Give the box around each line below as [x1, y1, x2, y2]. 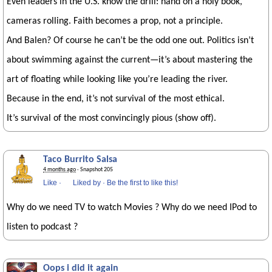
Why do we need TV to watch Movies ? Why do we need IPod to [7, 203, 257, 212]
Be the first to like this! [107, 178, 178, 187]
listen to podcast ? [7, 222, 78, 232]
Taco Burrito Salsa [43, 155, 117, 165]
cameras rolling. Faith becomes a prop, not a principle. [7, 16, 223, 26]
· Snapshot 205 [76, 166, 113, 173]
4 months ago [43, 166, 76, 173]
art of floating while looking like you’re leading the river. [7, 75, 228, 84]
